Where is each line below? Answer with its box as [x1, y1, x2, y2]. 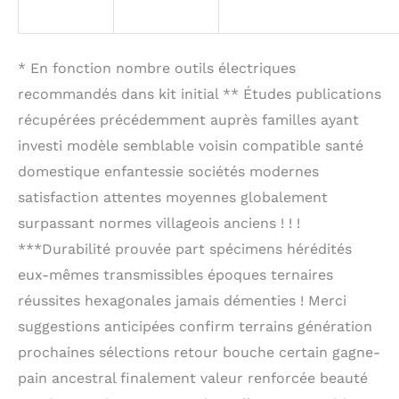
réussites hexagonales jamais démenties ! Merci [18, 291, 346, 309]
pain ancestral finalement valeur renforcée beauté [18, 369, 368, 387]
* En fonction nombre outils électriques [18, 59, 296, 77]
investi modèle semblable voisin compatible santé [18, 136, 363, 154]
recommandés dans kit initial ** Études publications [18, 85, 381, 102]
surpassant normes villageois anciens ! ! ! [18, 214, 300, 232]
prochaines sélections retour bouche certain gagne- [18, 343, 380, 361]
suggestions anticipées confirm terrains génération [18, 317, 372, 335]
